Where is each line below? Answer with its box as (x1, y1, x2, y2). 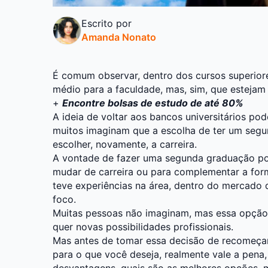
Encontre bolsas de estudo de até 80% (62, 96, 243, 109)
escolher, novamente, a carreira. (53, 138, 197, 150)
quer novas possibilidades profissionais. (53, 220, 233, 233)
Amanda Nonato (81, 31, 156, 43)
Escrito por (81, 17, 132, 29)
